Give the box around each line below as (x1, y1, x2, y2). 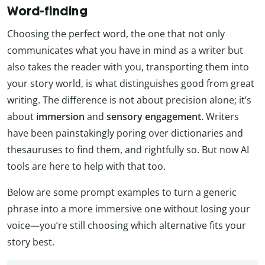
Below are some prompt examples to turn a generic (7, 186, 237, 199)
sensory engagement (104, 110, 201, 124)
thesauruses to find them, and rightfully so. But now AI (7, 143, 249, 157)
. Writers (201, 110, 239, 124)
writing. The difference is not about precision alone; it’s (7, 93, 251, 107)
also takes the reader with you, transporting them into (7, 60, 249, 74)
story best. (7, 235, 54, 249)
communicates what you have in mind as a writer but (7, 44, 243, 57)
